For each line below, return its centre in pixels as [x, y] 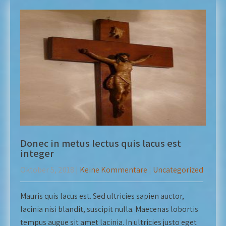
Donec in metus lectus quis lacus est [101, 143]
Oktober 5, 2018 [47, 170]
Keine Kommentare [114, 170]
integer [37, 153]
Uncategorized [178, 170]
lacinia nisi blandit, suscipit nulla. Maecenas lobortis [109, 209]
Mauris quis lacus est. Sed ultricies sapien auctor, [102, 196]
